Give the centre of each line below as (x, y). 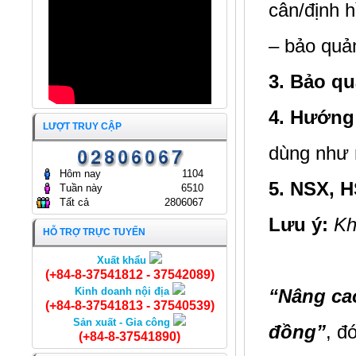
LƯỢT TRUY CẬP (82, 126)
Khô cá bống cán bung (124, 267)
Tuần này (81, 188)
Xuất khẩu (122, 260)
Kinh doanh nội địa (123, 291)
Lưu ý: (298, 224)
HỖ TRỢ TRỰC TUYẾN (94, 232)
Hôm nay (80, 174)
